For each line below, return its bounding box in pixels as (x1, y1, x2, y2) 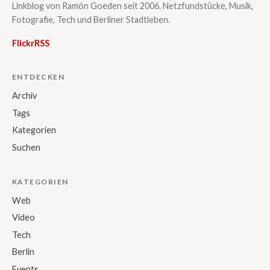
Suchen (12, 142, 40, 152)
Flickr (12, 37, 34, 48)
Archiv (12, 90, 37, 101)
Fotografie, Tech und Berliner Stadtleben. (12, 14, 170, 25)
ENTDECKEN (12, 72, 64, 82)
